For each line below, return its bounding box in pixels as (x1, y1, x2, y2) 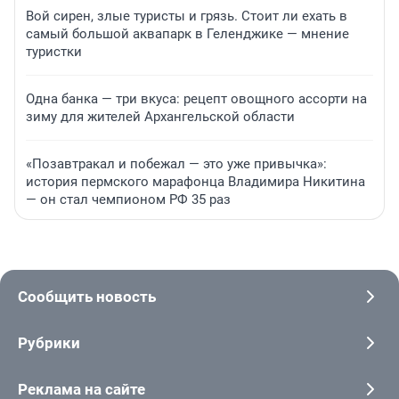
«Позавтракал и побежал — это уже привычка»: (26, 156, 327, 173)
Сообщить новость (18, 288, 156, 306)
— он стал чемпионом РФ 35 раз (26, 191, 231, 208)
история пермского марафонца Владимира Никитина (26, 174, 365, 191)
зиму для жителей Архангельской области (26, 109, 295, 126)
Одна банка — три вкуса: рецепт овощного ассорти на (26, 91, 367, 108)
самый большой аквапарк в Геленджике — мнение (26, 26, 349, 43)
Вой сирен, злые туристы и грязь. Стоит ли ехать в (26, 8, 347, 25)
